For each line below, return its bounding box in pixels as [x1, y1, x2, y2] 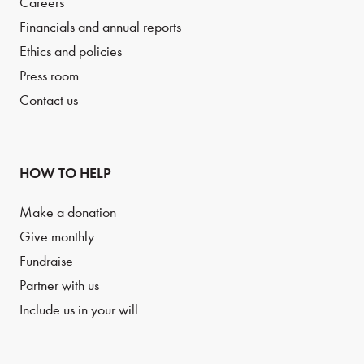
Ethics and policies [19, 43, 122, 61]
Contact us [19, 92, 78, 110]
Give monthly [19, 228, 94, 246]
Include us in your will [19, 301, 138, 319]
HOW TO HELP [19, 164, 111, 183]
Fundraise [19, 253, 73, 271]
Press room [19, 67, 79, 85]
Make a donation [19, 204, 116, 222]
